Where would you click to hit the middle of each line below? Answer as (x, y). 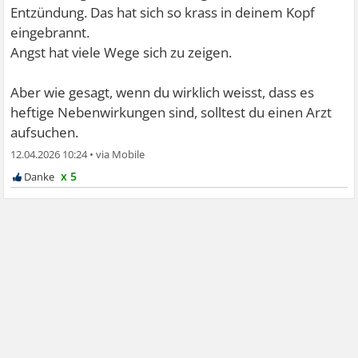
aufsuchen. (45, 133)
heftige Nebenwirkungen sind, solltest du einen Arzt (171, 113)
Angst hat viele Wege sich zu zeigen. (121, 53)
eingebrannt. (50, 33)
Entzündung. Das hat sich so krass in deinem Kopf (163, 13)
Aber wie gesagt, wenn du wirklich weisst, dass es (163, 93)
